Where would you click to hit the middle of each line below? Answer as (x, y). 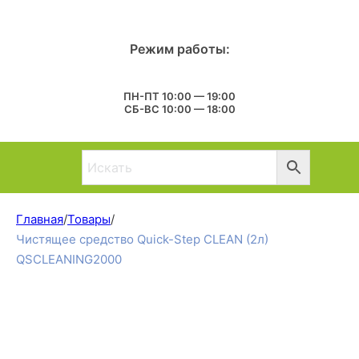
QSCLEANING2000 (69, 259)
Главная (40, 219)
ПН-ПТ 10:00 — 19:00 (179, 96)
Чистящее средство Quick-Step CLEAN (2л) (142, 239)
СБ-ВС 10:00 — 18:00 (179, 109)
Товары (89, 219)
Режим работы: (179, 48)
